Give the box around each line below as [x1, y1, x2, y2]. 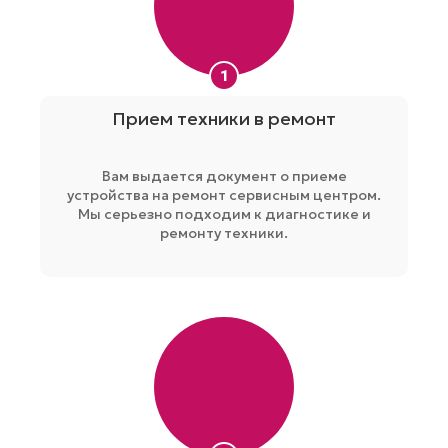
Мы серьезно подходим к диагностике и [77, 204, 371, 223]
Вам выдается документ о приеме [101, 166, 347, 185]
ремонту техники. [160, 223, 288, 242]
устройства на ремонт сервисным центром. [67, 185, 381, 204]
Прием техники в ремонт [112, 106, 336, 130]
